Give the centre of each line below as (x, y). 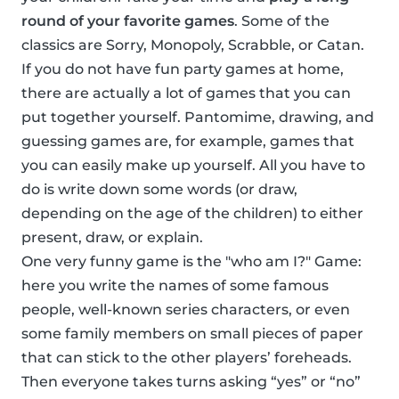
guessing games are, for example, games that (188, 142)
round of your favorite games (128, 21)
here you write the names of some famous (175, 286)
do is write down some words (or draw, (159, 190)
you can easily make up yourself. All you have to (193, 166)
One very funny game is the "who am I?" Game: (191, 262)
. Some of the (282, 21)
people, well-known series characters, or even (186, 310)
